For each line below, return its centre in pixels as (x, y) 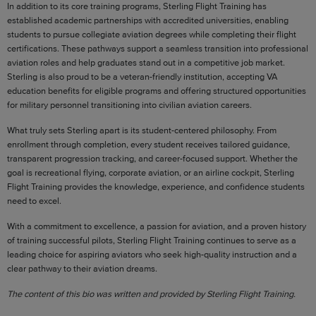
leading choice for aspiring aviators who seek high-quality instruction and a (152, 254)
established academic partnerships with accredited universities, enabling (148, 20)
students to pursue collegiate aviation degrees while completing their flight (152, 34)
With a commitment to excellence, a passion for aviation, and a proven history (157, 226)
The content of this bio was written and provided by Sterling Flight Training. (151, 293)
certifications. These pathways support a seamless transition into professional (158, 48)
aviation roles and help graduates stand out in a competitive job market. (146, 62)
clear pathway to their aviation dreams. (82, 268)
